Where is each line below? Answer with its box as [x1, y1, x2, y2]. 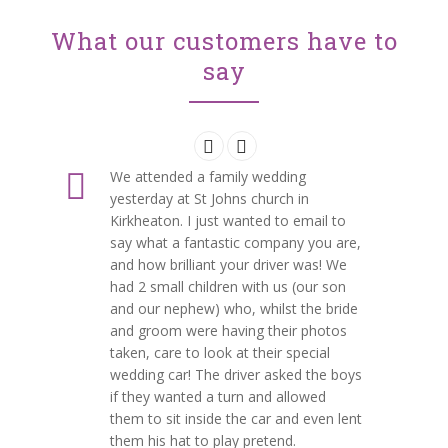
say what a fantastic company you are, [110, 232, 361, 252]
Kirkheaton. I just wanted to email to [110, 210, 346, 230]
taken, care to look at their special [110, 342, 330, 362]
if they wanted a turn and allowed [110, 386, 326, 406]
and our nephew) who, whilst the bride [110, 298, 358, 318]
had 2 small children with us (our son [110, 276, 346, 296]
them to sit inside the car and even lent [110, 408, 362, 428]
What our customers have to [50, 24, 398, 57]
